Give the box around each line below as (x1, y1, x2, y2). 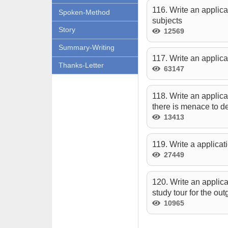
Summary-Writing (58, 43, 115, 52)
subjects (152, 16, 182, 25)
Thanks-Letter (58, 61, 104, 69)
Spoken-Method (58, 8, 110, 16)
